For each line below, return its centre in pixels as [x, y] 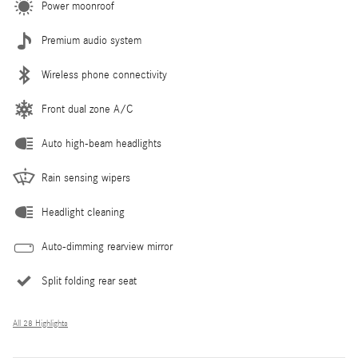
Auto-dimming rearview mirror [107, 247]
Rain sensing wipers [86, 178]
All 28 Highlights [40, 323]
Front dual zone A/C [87, 109]
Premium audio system [91, 40]
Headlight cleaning [83, 212]
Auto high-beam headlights [101, 143]
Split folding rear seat [89, 281]
